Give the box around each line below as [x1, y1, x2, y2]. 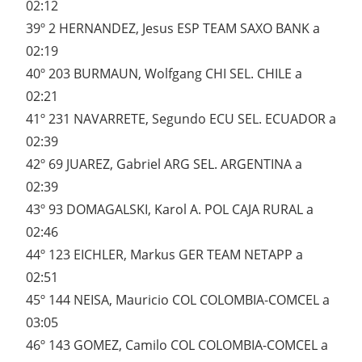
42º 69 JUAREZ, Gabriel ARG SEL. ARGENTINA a [26, 155, 302, 174]
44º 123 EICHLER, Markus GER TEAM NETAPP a [26, 246, 303, 264]
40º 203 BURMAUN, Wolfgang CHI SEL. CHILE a [26, 65, 302, 83]
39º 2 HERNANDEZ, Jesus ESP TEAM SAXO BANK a [26, 19, 320, 38]
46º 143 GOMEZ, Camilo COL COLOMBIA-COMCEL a [26, 336, 328, 355]
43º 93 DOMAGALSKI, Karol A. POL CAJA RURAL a [26, 200, 314, 219]
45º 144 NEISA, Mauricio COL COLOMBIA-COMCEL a [26, 291, 330, 309]
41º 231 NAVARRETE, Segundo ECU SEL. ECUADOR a [26, 110, 336, 128]
